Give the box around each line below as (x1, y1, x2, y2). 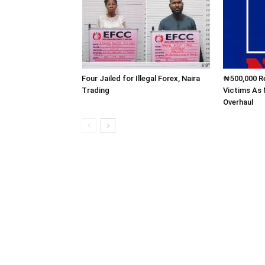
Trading (82, 86, 109, 95)
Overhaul (223, 98, 253, 106)
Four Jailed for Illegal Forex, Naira (82, 74, 200, 83)
